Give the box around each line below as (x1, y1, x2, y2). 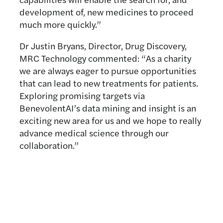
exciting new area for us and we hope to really (19, 114, 202, 126)
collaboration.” (19, 139, 79, 151)
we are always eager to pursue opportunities (19, 64, 197, 77)
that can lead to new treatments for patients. (19, 77, 199, 89)
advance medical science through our (19, 126, 169, 139)
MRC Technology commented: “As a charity (19, 52, 192, 64)
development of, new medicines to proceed (19, 5, 194, 18)
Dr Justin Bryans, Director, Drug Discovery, (19, 39, 187, 52)
